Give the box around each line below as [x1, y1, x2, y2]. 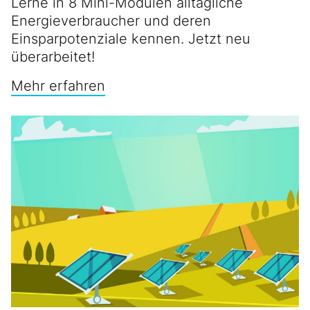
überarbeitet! [11, 48, 95, 65]
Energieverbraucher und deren [11, 12, 211, 29]
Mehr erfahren [11, 77, 105, 94]
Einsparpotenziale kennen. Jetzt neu [11, 30, 250, 47]
